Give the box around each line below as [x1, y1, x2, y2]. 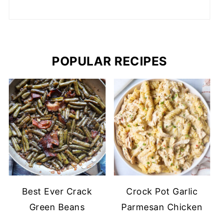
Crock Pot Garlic [126, 186, 198, 197]
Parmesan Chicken [121, 202, 203, 213]
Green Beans [29, 202, 85, 213]
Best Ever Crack [22, 186, 92, 197]
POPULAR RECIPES [52, 54, 167, 69]
